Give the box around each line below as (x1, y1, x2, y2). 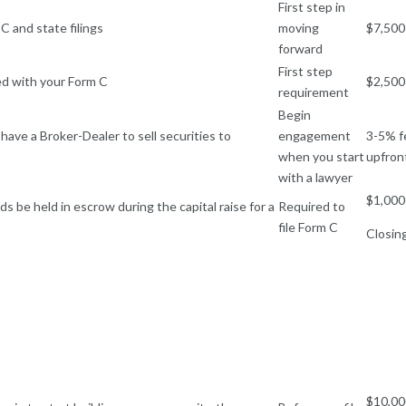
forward (278, 40, 323, 56)
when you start (278, 148, 364, 164)
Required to (278, 198, 345, 214)
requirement (278, 83, 349, 100)
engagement (278, 127, 351, 143)
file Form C (278, 218, 338, 235)
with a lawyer (278, 169, 355, 185)
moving (278, 19, 319, 35)
